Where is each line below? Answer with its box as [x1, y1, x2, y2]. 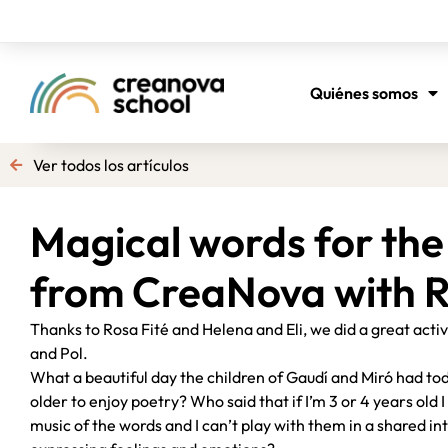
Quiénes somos [310, 83, 419, 103]
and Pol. [30, 343, 88, 363]
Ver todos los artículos [32, 155, 189, 175]
